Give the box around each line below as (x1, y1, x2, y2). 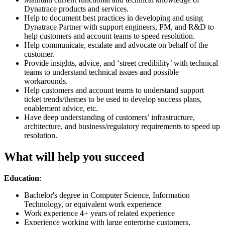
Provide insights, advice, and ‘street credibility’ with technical (24, 58, 218, 67)
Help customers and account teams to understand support (24, 85, 204, 94)
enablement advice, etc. (24, 103, 98, 113)
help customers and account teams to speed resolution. (24, 31, 195, 40)
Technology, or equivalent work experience (24, 199, 161, 208)
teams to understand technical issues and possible (24, 67, 179, 76)
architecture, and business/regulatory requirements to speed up (24, 122, 220, 131)
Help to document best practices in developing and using (24, 13, 203, 22)
